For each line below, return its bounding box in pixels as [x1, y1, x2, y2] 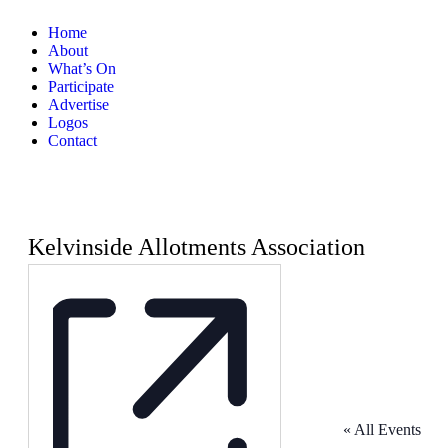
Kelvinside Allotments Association [27, 234, 365, 260]
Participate [48, 78, 114, 95]
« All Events [342, 420, 421, 438]
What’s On [48, 60, 116, 77]
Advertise [48, 96, 109, 113]
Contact [48, 132, 97, 149]
